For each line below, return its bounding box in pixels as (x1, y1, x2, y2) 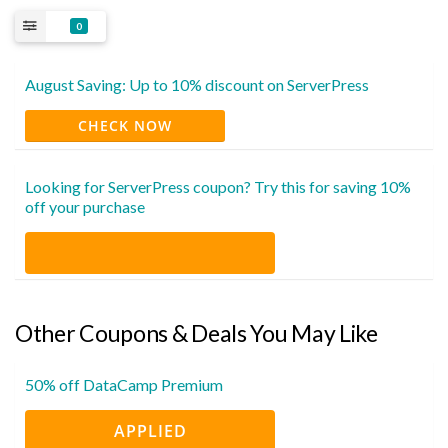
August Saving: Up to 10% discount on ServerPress (25, 74, 369, 94)
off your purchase (25, 196, 145, 216)
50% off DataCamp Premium (25, 374, 223, 394)
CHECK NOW (78, 115, 172, 135)
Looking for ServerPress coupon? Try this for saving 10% (25, 176, 411, 196)
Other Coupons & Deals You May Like (15, 318, 378, 347)
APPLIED (113, 419, 187, 442)
